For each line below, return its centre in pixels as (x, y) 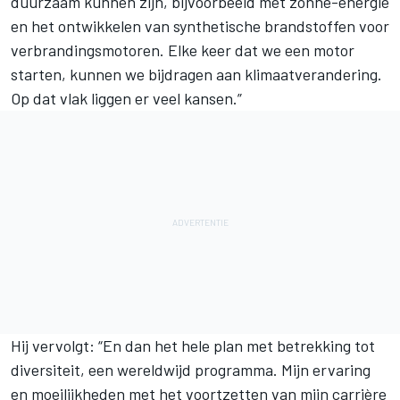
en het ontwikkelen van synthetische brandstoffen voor (200, 25)
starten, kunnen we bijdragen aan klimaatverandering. (196, 74)
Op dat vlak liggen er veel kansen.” (126, 98)
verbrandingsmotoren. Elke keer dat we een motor (183, 50)
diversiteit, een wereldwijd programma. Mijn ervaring (191, 369)
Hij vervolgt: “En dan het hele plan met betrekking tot (193, 345)
